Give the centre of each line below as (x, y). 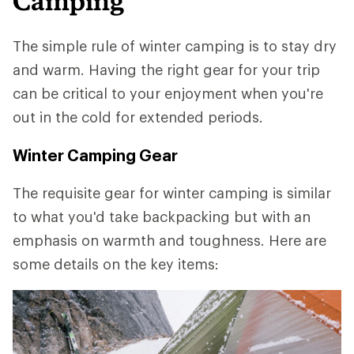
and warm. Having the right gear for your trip (166, 70)
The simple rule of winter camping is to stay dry (175, 46)
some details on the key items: (116, 264)
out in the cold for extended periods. (138, 117)
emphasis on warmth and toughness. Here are (169, 240)
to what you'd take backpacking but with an (162, 217)
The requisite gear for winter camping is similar (172, 193)
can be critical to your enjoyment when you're (168, 93)
